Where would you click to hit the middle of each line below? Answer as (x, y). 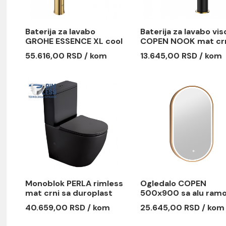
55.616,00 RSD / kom (99, 87)
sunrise (70, 81)
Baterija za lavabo (92, 60)
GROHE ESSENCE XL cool (107, 71)
